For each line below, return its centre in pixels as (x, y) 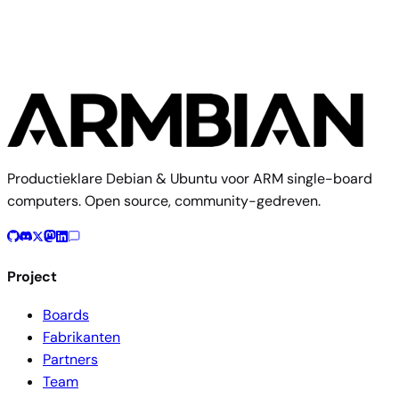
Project (32, 276)
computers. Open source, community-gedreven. (164, 201)
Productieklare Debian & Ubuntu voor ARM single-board (190, 179)
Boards (66, 315)
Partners (70, 359)
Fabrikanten (81, 337)
